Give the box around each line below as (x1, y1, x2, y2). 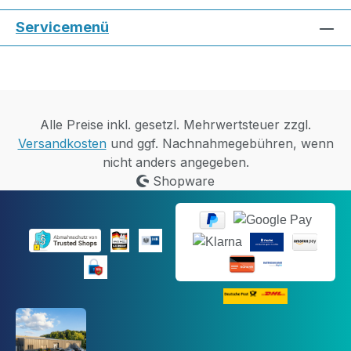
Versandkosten (17, 136, 107, 152)
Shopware (149, 173, 215, 190)
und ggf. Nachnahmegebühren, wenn (106, 136, 334, 152)
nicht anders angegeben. (102, 154, 249, 171)
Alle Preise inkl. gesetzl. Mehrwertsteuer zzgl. (40, 117, 311, 133)
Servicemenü (16, 19, 109, 36)
